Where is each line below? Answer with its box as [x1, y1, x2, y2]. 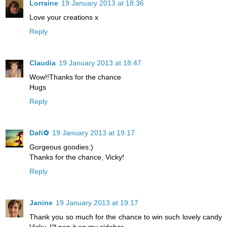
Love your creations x [29, 13, 98, 22]
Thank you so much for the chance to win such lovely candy [29, 212, 222, 221]
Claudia [29, 59, 56, 67]
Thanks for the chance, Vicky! [29, 153, 124, 161]
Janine [29, 198, 53, 207]
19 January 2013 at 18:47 [59, 59, 141, 67]
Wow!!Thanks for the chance [29, 73, 121, 82]
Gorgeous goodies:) [29, 143, 93, 151]
